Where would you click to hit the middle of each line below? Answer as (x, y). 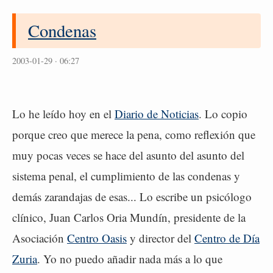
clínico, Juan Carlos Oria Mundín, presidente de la (129, 217)
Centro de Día (227, 238)
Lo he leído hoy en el (63, 114)
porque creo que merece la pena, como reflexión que (134, 134)
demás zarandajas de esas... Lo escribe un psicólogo (132, 197)
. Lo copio (223, 114)
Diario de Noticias (157, 114)
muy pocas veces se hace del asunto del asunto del (128, 155)
